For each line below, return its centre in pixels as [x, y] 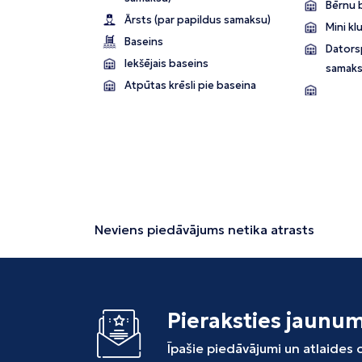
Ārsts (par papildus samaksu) [198, 20]
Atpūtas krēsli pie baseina [190, 86]
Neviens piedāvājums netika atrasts [204, 230]
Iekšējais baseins [166, 64]
